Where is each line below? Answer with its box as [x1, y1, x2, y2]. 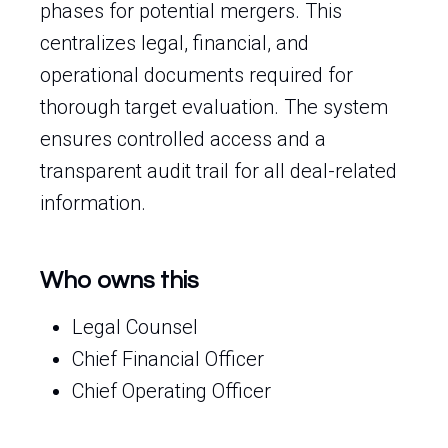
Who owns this [40, 268, 199, 293]
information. [40, 191, 146, 215]
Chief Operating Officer [72, 379, 271, 403]
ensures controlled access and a [40, 127, 326, 151]
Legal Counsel [72, 315, 198, 339]
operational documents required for [40, 63, 353, 87]
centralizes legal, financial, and [40, 31, 309, 55]
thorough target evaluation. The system [40, 95, 388, 119]
